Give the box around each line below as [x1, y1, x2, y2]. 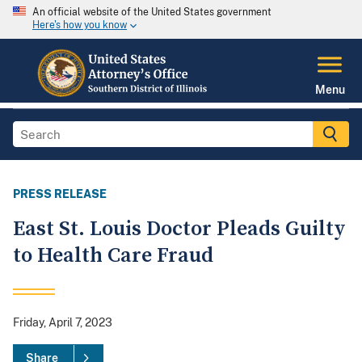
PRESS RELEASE [13, 187, 107, 201]
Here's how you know [32, 19, 127, 32]
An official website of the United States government [32, 6, 271, 18]
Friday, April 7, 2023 [13, 316, 112, 330]
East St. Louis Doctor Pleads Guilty [13, 216, 346, 243]
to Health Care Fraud [13, 242, 213, 270]
